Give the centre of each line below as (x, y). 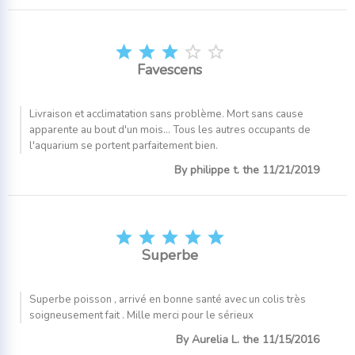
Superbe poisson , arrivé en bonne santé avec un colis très (168, 299)
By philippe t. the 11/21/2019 (247, 170)
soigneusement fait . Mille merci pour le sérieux (141, 315)
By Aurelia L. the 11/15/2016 (248, 339)
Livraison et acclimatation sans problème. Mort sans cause (166, 115)
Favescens (170, 70)
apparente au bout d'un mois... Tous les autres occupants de (170, 130)
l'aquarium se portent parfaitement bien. (124, 146)
